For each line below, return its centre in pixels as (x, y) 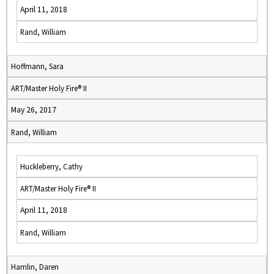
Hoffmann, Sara (37, 66)
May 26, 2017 (34, 110)
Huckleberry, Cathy (51, 166)
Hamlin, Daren (35, 267)
